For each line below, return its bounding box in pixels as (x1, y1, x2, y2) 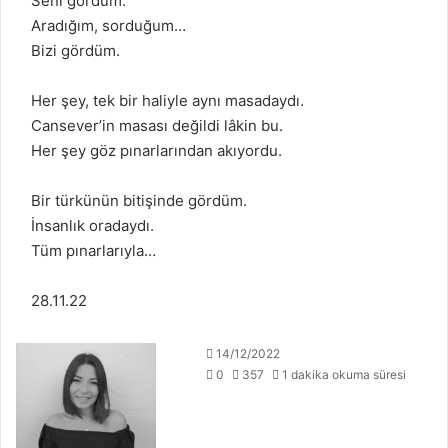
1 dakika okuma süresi (279, 367, 406, 382)
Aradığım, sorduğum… (31, 16, 186, 35)
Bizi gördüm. (31, 41, 120, 60)
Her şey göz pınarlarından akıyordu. (31, 141, 282, 160)
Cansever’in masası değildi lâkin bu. (31, 116, 283, 135)
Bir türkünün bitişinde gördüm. (31, 191, 247, 210)
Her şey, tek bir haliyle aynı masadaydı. (31, 91, 304, 110)
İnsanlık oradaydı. (31, 216, 154, 235)
